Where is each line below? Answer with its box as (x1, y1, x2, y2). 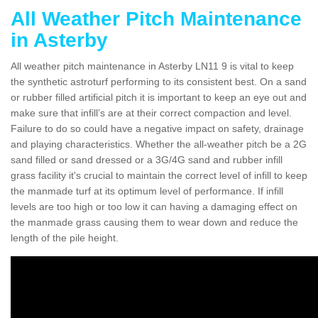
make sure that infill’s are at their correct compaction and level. (11, 106, 292, 119)
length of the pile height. (11, 231, 119, 243)
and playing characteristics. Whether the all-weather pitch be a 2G (11, 138, 307, 150)
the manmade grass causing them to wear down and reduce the (11, 216, 298, 228)
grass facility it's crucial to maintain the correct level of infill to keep (11, 169, 307, 181)
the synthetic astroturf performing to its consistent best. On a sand (11, 75, 307, 87)
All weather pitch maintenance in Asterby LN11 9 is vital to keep (11, 60, 294, 72)
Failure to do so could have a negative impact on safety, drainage (11, 122, 304, 134)
